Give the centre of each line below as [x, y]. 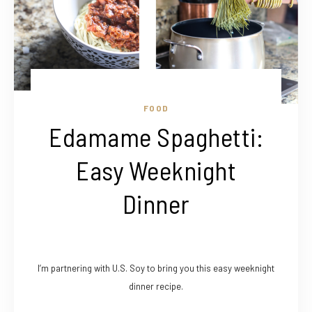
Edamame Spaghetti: [156, 137]
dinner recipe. [156, 287]
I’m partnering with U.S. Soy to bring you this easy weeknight [156, 268]
